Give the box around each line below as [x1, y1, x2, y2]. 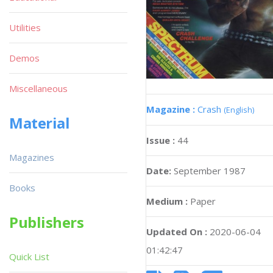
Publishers [9, 212, 84, 232]
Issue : [146, 134, 177, 147]
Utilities [9, 21, 41, 34]
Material [9, 113, 70, 133]
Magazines [9, 151, 54, 163]
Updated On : [146, 225, 207, 238]
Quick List [9, 250, 49, 263]
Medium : [146, 195, 188, 208]
